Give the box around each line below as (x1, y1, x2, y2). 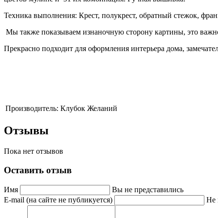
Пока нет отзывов (4, 147, 63, 156)
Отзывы (4, 124, 49, 137)
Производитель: (5, 104, 58, 113)
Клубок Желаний (60, 104, 117, 113)
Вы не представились (112, 185, 183, 194)
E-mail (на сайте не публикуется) (4, 195, 114, 204)
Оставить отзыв (4, 164, 72, 175)
